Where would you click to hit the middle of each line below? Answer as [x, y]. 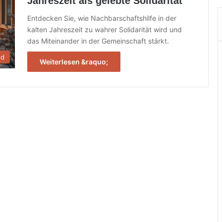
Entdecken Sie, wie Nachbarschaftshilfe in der [102, 18]
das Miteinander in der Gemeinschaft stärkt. [98, 41]
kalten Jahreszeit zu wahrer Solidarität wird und [105, 29]
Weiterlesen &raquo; [74, 62]
